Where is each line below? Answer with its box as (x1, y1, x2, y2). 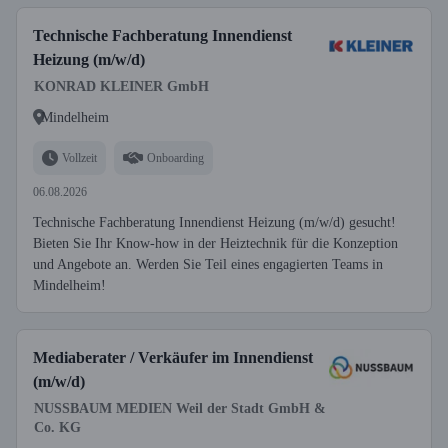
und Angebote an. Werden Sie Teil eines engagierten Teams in (33, 257, 383, 272)
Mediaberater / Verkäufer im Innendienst (33, 349, 313, 366)
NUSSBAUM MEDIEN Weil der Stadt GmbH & (34, 401, 326, 416)
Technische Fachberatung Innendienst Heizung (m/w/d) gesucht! (33, 215, 396, 230)
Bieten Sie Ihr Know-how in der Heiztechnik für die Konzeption (33, 236, 398, 251)
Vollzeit (62, 150, 97, 165)
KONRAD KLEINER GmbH (34, 79, 209, 94)
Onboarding (147, 150, 204, 165)
